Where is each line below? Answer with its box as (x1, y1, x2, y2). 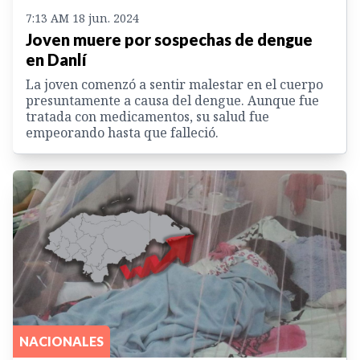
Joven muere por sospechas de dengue (26, 29, 313, 49)
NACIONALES (19, 333, 104, 350)
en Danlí (26, 49, 87, 69)
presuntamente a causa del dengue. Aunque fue (26, 91, 319, 109)
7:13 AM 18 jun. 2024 (26, 10, 139, 26)
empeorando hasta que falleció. (26, 123, 219, 141)
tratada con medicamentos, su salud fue (26, 107, 269, 125)
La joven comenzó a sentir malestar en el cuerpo (26, 75, 323, 93)
